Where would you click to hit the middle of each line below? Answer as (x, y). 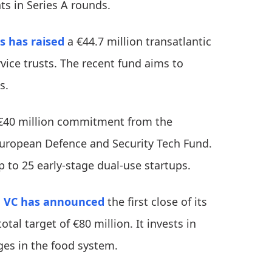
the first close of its (156, 202)
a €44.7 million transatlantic (138, 42)
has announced (63, 202)
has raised (36, 42)
